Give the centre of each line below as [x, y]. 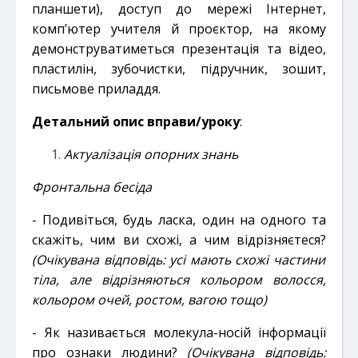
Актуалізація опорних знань [151, 154]
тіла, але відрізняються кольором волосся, [179, 279]
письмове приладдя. [96, 88]
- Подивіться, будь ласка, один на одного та [179, 219]
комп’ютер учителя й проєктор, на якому [179, 28]
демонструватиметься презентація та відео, [179, 48]
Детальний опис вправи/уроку [136, 121]
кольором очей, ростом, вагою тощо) [149, 299]
